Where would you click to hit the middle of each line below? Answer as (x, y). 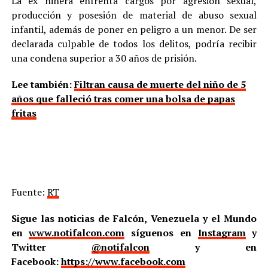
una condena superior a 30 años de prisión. (104, 58)
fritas (24, 113)
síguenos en (161, 233)
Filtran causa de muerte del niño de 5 (160, 85)
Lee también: (42, 85)
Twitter (51, 247)
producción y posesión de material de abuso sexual (134, 15)
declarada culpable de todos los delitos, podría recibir (134, 44)
